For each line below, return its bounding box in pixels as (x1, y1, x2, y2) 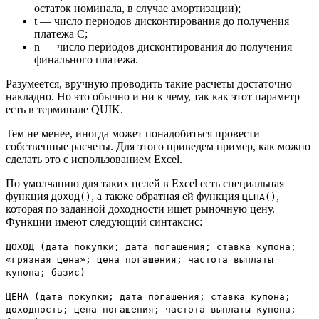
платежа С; (34, 28, 88, 41)
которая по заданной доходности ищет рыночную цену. (6, 203, 275, 216)
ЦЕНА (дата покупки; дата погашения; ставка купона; (6, 291, 291, 303)
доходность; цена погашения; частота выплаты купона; (6, 304, 296, 315)
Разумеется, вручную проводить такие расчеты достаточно (6, 78, 292, 90)
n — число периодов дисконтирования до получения (34, 41, 292, 53)
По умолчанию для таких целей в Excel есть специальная (6, 177, 284, 190)
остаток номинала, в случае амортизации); (34, 2, 241, 15)
